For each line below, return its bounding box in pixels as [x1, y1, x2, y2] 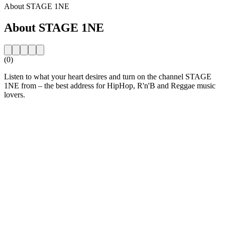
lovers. [4, 90, 25, 99]
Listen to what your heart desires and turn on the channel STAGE [4, 72, 211, 81]
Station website [4, 107, 52, 116]
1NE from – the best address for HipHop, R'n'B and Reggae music [4, 81, 215, 90]
